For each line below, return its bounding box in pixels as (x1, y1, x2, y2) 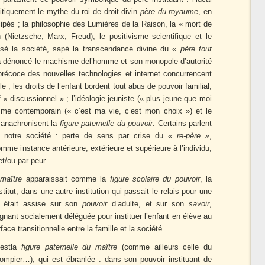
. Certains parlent (153, 119, 212, 128)
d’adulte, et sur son (107, 200, 189, 208)
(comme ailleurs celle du (117, 243, 212, 251)
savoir (189, 200, 210, 208)
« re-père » (163, 132, 210, 140)
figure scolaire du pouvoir (109, 175, 200, 183)
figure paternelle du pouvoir (59, 119, 153, 128)
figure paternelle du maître (21, 243, 118, 251)
